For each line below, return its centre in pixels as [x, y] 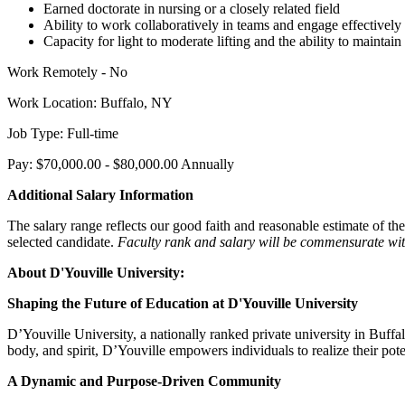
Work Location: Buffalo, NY [90, 102]
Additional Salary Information [100, 194]
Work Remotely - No [67, 71]
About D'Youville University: [96, 272]
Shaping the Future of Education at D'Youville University [183, 303]
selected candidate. [62, 241]
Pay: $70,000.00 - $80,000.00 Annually [121, 164]
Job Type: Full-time [63, 133]
